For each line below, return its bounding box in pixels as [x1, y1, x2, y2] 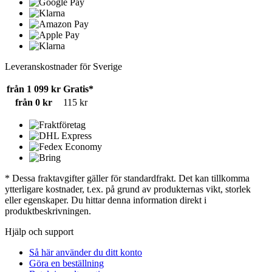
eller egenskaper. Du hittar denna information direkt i [5, 195, 206, 206]
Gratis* [63, 84, 93, 95]
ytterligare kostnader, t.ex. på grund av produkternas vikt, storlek [5, 184, 251, 195]
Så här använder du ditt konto [29, 247, 142, 258]
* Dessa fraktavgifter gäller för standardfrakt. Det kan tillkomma [5, 173, 250, 184]
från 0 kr [15, 97, 52, 108]
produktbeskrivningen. [5, 206, 91, 217]
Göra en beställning [29, 258, 104, 269]
